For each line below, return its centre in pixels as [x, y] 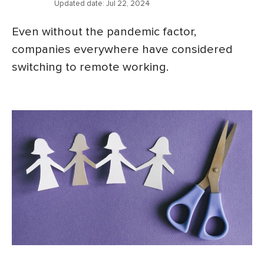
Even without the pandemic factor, [104, 31]
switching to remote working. [90, 67]
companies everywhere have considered [122, 49]
